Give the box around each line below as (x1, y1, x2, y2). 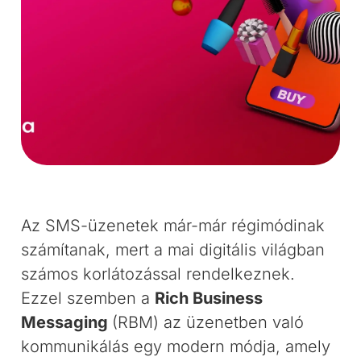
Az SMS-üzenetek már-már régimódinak (21, 216, 326, 235)
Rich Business (155, 288, 263, 308)
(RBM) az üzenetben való (112, 313, 305, 332)
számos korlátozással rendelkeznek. (21, 264, 296, 284)
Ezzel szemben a (21, 288, 156, 308)
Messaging (21, 313, 113, 332)
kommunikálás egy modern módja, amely (21, 337, 331, 356)
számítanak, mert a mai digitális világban (21, 240, 326, 259)
